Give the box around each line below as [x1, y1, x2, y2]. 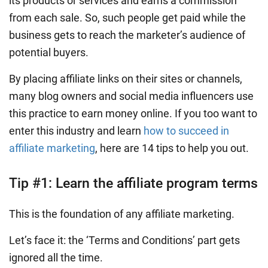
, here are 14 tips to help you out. [95, 141, 249, 154]
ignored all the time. [9, 251, 103, 264]
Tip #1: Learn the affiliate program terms [9, 175, 258, 191]
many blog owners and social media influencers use [9, 89, 254, 102]
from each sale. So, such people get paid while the [9, 11, 246, 24]
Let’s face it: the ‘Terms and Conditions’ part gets [9, 233, 240, 246]
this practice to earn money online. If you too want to [9, 106, 257, 120]
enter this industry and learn [9, 124, 144, 137]
